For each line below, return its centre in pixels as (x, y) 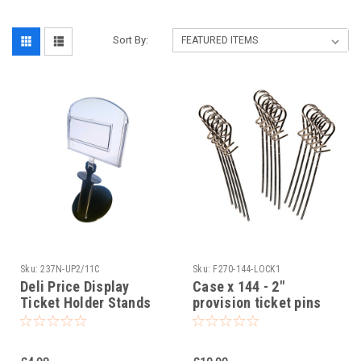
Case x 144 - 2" (239, 286)
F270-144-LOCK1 (247, 269)
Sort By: (131, 39)
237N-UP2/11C (70, 269)
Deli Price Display (75, 286)
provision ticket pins (257, 302)
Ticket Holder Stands (85, 302)
